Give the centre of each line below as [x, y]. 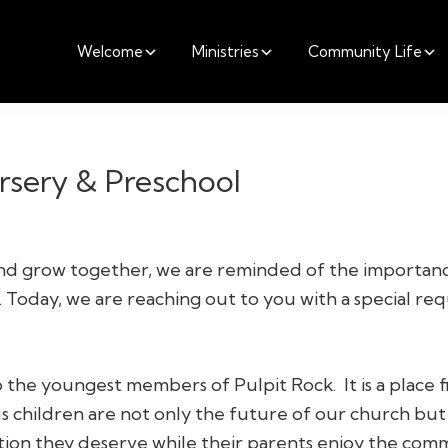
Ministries [225, 51]
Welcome [109, 51]
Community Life [364, 51]
